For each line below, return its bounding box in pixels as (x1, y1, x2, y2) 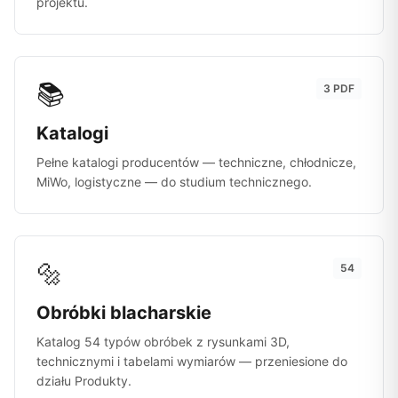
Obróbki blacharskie (36, 302, 211, 323)
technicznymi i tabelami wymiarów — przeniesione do (36, 354, 347, 369)
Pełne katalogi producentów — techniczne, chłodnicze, (36, 155, 356, 170)
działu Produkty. (36, 373, 131, 388)
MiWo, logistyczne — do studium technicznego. (36, 174, 312, 189)
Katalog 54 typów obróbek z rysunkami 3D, (36, 334, 290, 349)
